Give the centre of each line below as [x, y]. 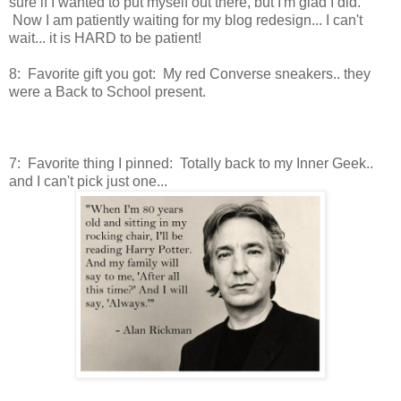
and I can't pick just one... [88, 182]
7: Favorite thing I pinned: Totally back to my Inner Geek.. [191, 164]
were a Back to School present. [107, 92]
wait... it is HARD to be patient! [105, 38]
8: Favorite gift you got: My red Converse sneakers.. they [190, 74]
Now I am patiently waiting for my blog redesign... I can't [186, 21]
